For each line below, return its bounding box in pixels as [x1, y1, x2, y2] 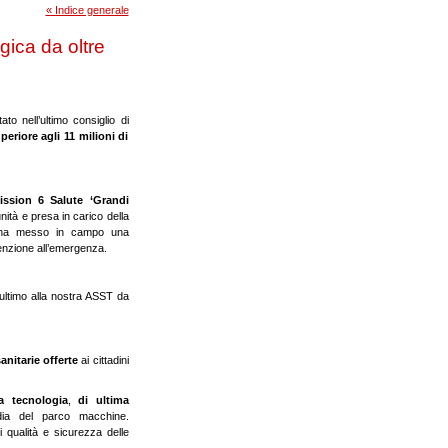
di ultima [78, 394, 129, 406]
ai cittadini [81, 354, 129, 366]
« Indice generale [45, 4, 129, 16]
